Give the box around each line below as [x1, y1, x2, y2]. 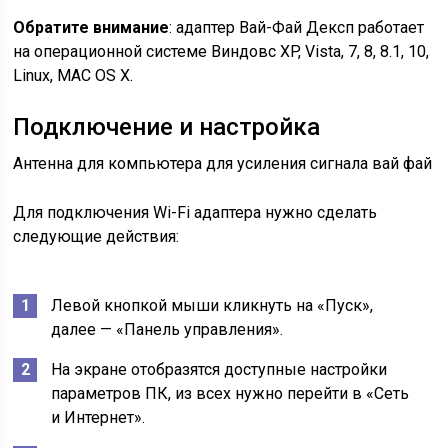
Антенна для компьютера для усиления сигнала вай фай [13, 154, 433, 173]
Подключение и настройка [13, 113, 321, 141]
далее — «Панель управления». [51, 320, 284, 339]
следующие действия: [13, 227, 180, 246]
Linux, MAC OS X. [13, 66, 134, 85]
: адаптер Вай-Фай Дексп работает [169, 18, 425, 37]
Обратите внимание [13, 18, 170, 37]
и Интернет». [51, 408, 146, 427]
